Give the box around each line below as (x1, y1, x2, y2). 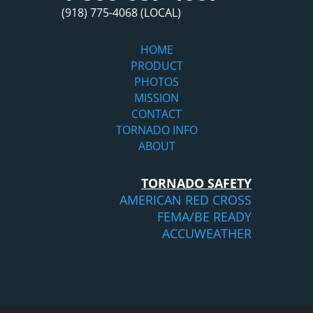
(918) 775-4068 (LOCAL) (61, 5, 181, 21)
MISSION (134, 90, 179, 106)
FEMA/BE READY (157, 208, 252, 226)
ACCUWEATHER (162, 225, 252, 242)
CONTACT (131, 106, 182, 122)
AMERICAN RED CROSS (119, 191, 252, 209)
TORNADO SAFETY (141, 175, 252, 192)
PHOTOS (134, 74, 179, 90)
